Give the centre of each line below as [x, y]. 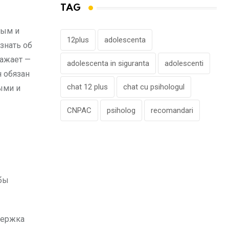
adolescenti [184, 63]
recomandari [172, 110]
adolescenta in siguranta [108, 63]
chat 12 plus [87, 87]
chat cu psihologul [154, 87]
